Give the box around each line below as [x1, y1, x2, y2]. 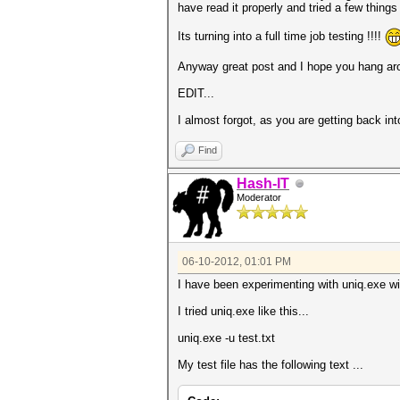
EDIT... [178, 87, 214, 100]
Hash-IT [237, 176, 289, 191]
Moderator [237, 192, 281, 203]
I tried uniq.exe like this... [178, 304, 309, 318]
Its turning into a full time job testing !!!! [178, 29, 385, 43]
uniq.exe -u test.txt [178, 331, 275, 345]
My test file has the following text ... [178, 358, 363, 371]
